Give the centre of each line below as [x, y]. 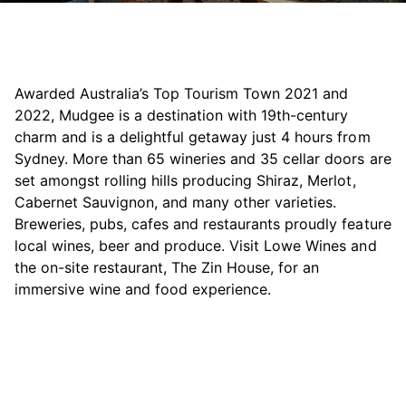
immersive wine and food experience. [143, 290]
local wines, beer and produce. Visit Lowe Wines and [196, 246]
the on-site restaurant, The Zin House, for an [167, 268]
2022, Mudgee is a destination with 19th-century [182, 116]
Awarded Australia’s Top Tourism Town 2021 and [182, 94]
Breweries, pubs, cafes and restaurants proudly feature [203, 224]
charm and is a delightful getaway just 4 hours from [193, 137]
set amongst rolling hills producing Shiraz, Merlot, [185, 181]
